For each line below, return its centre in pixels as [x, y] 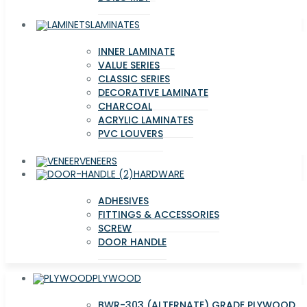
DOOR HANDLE [132, 242]
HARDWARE [159, 174]
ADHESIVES [123, 201]
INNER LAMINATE [136, 52]
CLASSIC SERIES [134, 79]
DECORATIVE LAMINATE [153, 93]
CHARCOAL [125, 107]
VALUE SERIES [129, 65]
